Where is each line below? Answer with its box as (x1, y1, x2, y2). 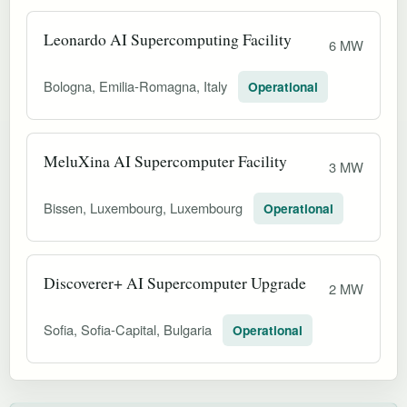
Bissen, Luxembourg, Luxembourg (44, 197, 246, 217)
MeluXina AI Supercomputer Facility (44, 149, 287, 172)
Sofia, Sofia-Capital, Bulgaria (44, 319, 215, 339)
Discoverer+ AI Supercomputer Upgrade (44, 271, 306, 293)
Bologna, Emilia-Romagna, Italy (44, 75, 231, 95)
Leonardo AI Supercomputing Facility (44, 27, 292, 50)
